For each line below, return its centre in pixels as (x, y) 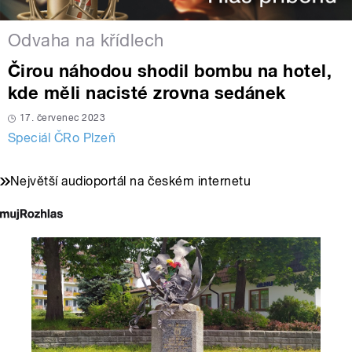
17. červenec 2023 (63, 118)
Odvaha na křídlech (86, 40)
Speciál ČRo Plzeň (62, 138)
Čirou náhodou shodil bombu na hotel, (170, 71)
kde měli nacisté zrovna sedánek (147, 93)
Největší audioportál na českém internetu (131, 181)
